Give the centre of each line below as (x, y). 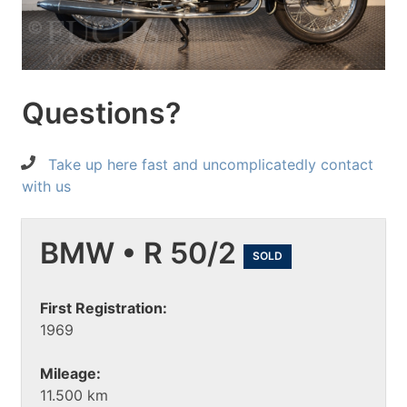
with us (46, 187)
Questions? (101, 114)
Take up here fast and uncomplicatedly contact (211, 165)
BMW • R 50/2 (142, 253)
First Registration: (104, 308)
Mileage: (70, 373)
